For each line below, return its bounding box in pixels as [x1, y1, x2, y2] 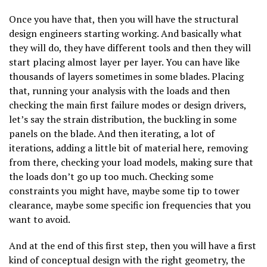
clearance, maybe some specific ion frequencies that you [9, 198, 251, 212]
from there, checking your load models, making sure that [9, 155, 253, 169]
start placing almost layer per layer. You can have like [9, 55, 240, 69]
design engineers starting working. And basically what [9, 26, 242, 40]
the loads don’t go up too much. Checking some [9, 169, 213, 183]
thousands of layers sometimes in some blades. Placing [9, 69, 244, 83]
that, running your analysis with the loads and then [9, 83, 230, 97]
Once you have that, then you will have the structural [9, 12, 238, 26]
